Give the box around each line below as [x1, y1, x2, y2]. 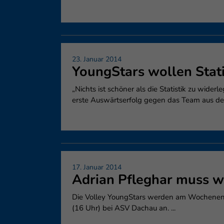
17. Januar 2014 [72, 162, 121, 172]
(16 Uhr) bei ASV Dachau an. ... [72, 203, 175, 213]
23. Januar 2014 [72, 54, 121, 64]
